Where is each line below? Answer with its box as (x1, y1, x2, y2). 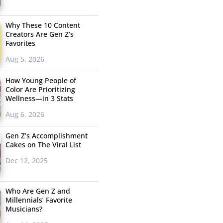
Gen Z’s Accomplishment (5, 131, 88, 141)
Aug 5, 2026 (5, 54, 44, 64)
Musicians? (5, 204, 42, 214)
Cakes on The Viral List (5, 140, 81, 150)
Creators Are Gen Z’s (5, 29, 74, 39)
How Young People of (5, 76, 76, 86)
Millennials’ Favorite (5, 195, 72, 205)
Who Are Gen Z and (5, 186, 70, 196)
